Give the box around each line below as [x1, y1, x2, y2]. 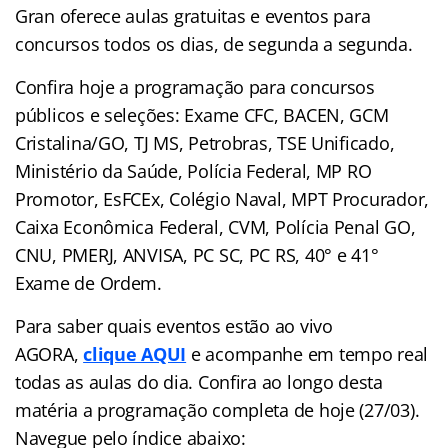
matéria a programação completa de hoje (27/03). [15, 397, 420, 422]
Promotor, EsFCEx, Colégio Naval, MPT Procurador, [15, 186, 430, 211]
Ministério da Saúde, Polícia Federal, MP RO [15, 158, 372, 183]
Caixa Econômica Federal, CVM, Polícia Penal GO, [15, 214, 416, 239]
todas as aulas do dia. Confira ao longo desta [15, 369, 383, 394]
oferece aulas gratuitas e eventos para [59, 3, 371, 28]
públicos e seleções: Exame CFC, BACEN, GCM [15, 102, 389, 127]
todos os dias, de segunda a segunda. [104, 31, 413, 56]
